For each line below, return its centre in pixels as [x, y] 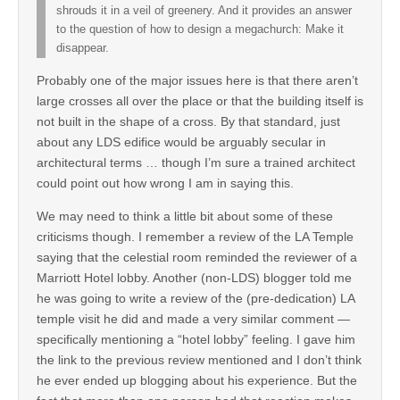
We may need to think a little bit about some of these [185, 217]
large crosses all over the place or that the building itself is [200, 101]
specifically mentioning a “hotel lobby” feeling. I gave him [196, 340]
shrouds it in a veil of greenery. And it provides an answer [204, 11]
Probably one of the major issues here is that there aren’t [197, 81]
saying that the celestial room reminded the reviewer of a [197, 258]
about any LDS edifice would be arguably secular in [181, 142]
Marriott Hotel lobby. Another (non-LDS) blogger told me [194, 278]
